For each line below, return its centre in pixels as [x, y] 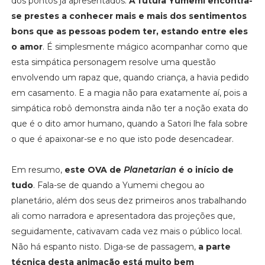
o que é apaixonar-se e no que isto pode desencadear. [122, 139]
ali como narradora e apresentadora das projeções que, [123, 216]
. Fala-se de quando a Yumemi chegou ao [119, 185]
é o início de [205, 169]
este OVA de [94, 169]
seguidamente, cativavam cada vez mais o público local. [126, 231]
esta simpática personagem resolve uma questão [113, 62]
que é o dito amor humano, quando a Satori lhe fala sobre [129, 123]
